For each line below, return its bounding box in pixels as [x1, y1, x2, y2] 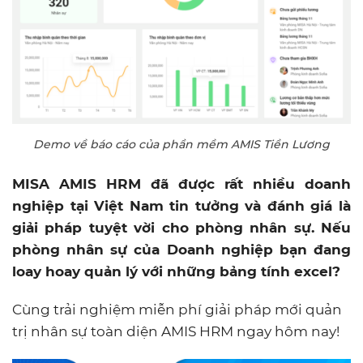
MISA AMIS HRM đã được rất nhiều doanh [12, 175, 351, 192]
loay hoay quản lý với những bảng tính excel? [12, 263, 340, 280]
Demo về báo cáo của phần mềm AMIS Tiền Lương [33, 136, 330, 152]
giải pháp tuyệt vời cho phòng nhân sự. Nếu [12, 219, 351, 236]
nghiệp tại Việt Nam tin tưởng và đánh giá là [12, 197, 351, 214]
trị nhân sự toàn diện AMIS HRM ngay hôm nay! [12, 322, 340, 340]
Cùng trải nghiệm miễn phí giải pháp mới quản [12, 301, 342, 318]
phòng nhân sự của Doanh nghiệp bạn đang [12, 241, 351, 258]
